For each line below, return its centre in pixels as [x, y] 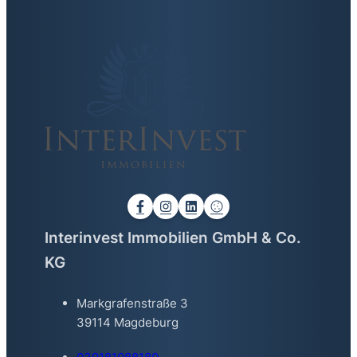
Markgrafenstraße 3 [132, 303]
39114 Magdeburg [127, 322]
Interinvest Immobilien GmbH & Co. [173, 237]
